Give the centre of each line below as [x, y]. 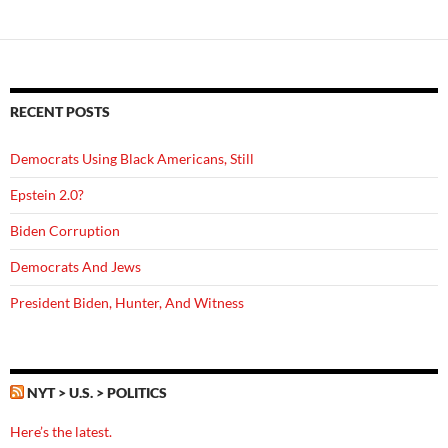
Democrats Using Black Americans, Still [132, 158]
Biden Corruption [65, 230]
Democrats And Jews [75, 266]
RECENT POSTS [60, 111]
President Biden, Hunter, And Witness [127, 302]
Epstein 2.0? [47, 194]
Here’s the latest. [61, 431]
